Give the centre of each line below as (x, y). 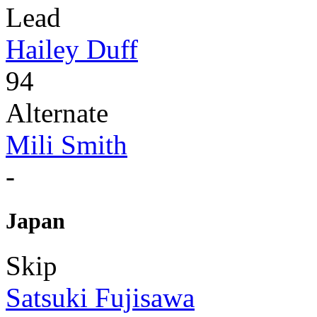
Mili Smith (67, 144)
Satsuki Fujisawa (100, 298)
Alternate (57, 113)
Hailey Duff (72, 49)
